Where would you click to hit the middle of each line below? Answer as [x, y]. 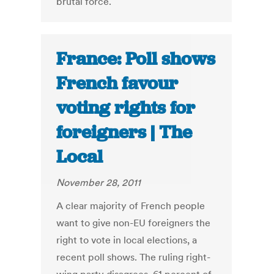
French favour [117, 83]
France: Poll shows [136, 59]
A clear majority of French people [131, 206]
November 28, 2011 [99, 183]
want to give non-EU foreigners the [134, 223]
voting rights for [126, 108]
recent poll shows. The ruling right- [134, 257]
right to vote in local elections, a [127, 240]
